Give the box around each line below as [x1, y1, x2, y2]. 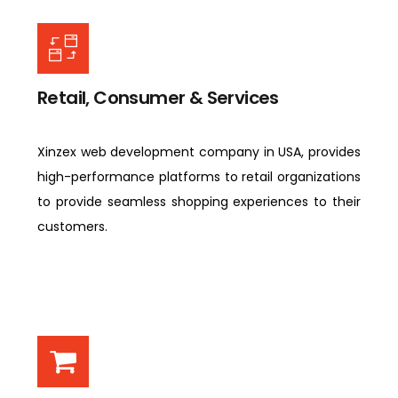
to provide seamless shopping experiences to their [37, 192, 361, 211]
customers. [37, 217, 111, 235]
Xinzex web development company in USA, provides [37, 142, 361, 161]
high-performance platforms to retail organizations [37, 167, 361, 186]
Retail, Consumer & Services [37, 85, 279, 111]
